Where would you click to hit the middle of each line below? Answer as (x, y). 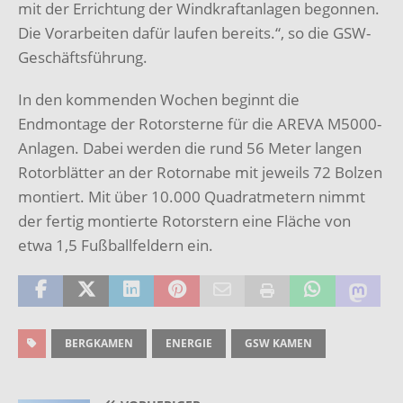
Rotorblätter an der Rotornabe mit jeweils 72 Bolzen (200, 172)
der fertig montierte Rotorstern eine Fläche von (184, 220)
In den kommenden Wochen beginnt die (159, 99)
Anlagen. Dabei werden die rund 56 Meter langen (190, 148)
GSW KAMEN (278, 343)
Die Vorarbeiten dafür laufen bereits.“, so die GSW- (194, 32)
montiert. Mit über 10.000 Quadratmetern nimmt (192, 196)
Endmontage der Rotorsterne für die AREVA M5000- (200, 123)
